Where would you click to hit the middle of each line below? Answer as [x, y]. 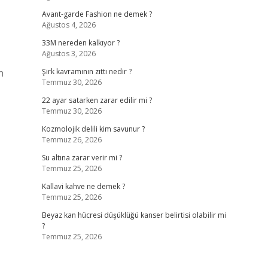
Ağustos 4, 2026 [68, 25]
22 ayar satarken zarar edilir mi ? [97, 100]
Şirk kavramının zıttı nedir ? [86, 71]
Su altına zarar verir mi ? [82, 158]
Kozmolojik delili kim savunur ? [93, 129]
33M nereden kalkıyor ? [80, 43]
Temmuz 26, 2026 [71, 140]
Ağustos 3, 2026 [68, 54]
